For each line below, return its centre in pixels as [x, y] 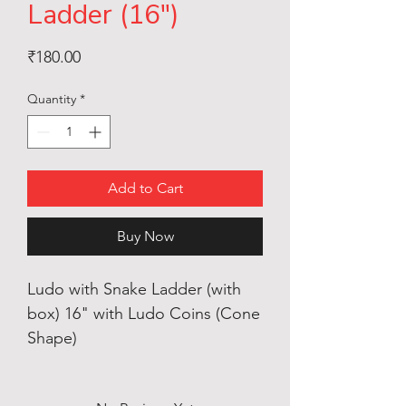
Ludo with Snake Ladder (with [134, 289]
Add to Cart [145, 188]
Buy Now [145, 236]
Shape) [52, 338]
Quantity [52, 98]
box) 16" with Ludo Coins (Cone [144, 313]
